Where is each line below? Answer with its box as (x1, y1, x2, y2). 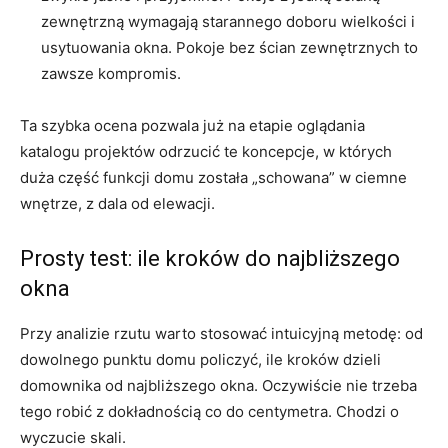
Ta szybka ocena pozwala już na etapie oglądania (20, 115, 365, 135)
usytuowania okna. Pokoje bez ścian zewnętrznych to (41, 37, 418, 57)
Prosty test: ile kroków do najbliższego (20, 245, 400, 271)
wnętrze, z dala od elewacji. (20, 193, 215, 213)
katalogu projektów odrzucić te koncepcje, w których (20, 141, 392, 161)
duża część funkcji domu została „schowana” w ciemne (20, 167, 407, 187)
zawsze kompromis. (41, 63, 181, 83)
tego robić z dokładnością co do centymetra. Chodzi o (20, 401, 399, 421)
